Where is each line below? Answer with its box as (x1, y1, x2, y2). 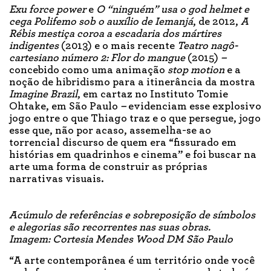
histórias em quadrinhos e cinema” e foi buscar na (9, 149, 256, 160)
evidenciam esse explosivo (126, 100, 261, 112)
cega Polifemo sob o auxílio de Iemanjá (9, 16, 193, 27)
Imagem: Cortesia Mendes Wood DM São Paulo (9, 233, 233, 245)
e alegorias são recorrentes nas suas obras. (9, 221, 211, 233)
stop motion (168, 64, 224, 76)
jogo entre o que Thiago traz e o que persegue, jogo (9, 113, 261, 124)
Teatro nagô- (177, 40, 238, 51)
